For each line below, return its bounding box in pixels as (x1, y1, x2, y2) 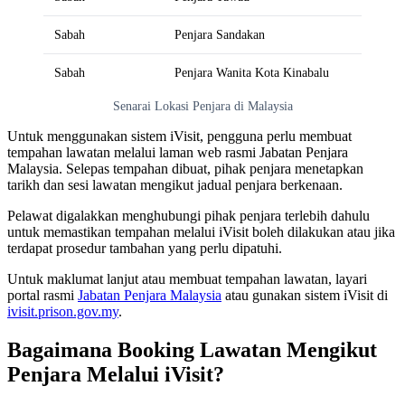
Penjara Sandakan (174, 27, 265, 42)
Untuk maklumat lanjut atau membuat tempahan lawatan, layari (7, 271, 367, 287)
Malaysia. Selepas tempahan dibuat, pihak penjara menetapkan (7, 161, 363, 177)
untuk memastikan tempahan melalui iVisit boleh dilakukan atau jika (7, 224, 395, 240)
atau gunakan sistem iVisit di (221, 287, 388, 304)
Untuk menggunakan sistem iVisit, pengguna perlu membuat (7, 128, 352, 145)
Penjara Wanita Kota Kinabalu (174, 65, 329, 80)
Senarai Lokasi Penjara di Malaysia (112, 99, 293, 114)
